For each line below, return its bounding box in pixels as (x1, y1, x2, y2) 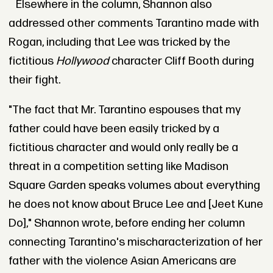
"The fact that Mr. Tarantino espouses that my (8, 103, 241, 118)
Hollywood (55, 54, 112, 68)
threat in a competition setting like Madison (8, 160, 229, 174)
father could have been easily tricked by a (8, 122, 219, 136)
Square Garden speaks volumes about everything (8, 179, 260, 193)
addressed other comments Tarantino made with (8, 16, 259, 30)
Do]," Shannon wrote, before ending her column (8, 216, 245, 231)
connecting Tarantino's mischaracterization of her (8, 235, 263, 250)
